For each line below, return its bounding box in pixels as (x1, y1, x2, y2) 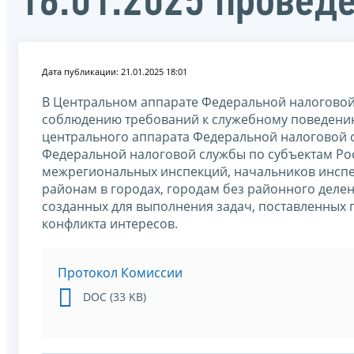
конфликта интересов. (42, 214, 178, 232)
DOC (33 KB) (83, 288, 146, 304)
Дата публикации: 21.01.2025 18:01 (42, 65, 187, 77)
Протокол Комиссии (58, 263, 183, 281)
